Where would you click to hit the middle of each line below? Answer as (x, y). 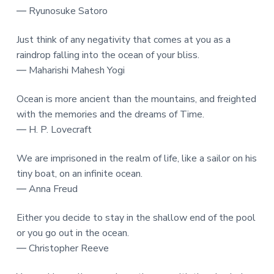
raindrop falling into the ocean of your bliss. (108, 55)
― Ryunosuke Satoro (62, 11)
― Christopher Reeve (62, 248)
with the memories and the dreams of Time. (110, 114)
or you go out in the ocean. (72, 233)
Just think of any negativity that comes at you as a (123, 39)
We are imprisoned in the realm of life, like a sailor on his (136, 158)
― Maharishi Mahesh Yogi (70, 70)
